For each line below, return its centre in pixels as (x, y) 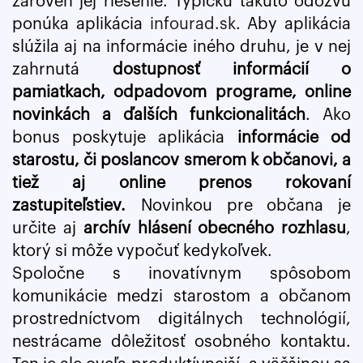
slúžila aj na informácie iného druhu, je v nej (181, 47)
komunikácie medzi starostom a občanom (181, 297)
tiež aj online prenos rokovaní (181, 183)
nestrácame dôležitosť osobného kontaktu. (181, 342)
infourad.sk (192, 24)
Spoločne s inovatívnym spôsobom (181, 274)
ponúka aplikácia (81, 24)
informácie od (294, 138)
